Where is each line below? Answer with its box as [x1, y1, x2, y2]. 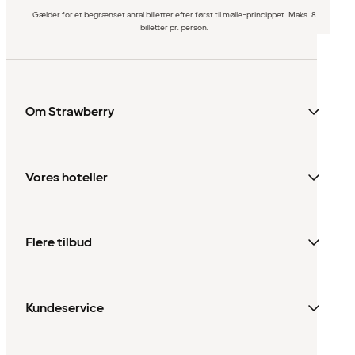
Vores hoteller [25, 168, 108, 186]
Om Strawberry [25, 103, 114, 121]
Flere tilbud [25, 234, 92, 252]
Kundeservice [25, 299, 104, 317]
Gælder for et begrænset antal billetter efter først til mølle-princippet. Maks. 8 [32, 10, 316, 21]
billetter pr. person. [140, 22, 208, 34]
